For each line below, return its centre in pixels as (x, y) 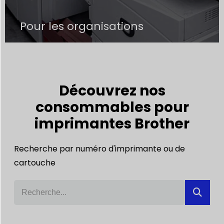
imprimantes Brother (112, 124)
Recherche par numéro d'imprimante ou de (99, 149)
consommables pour (112, 107)
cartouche (34, 163)
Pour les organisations (82, 26)
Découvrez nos (112, 91)
